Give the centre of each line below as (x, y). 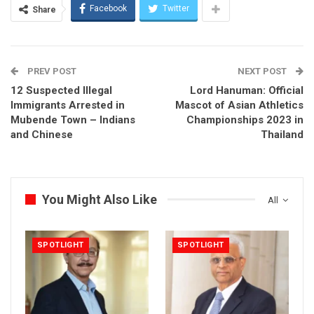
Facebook (108, 8)
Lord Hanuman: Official (247, 90)
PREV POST (51, 71)
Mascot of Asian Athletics (239, 105)
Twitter (176, 8)
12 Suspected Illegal (61, 90)
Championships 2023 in (245, 120)
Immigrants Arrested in (68, 105)
